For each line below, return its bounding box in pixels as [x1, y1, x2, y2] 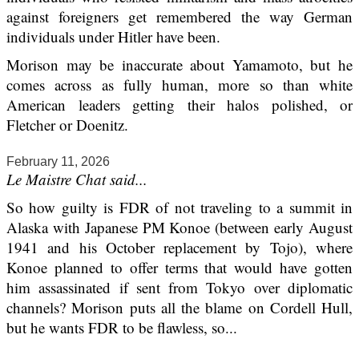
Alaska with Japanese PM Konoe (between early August [6, 217, 353, 238]
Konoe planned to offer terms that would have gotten [6, 257, 353, 278]
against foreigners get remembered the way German [6, 6, 353, 27]
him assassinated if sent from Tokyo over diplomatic [6, 277, 353, 298]
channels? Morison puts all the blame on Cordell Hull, [6, 297, 353, 318]
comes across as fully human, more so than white [6, 75, 353, 95]
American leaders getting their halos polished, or [6, 95, 353, 115]
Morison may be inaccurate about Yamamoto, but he [6, 54, 353, 75]
